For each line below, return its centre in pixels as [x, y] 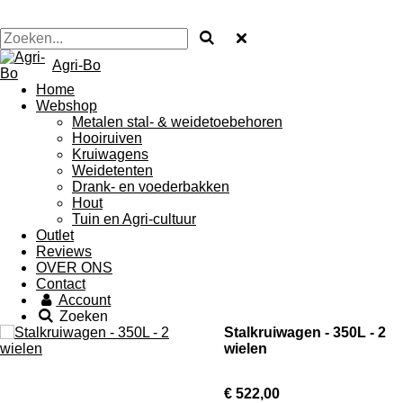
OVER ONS [74, 268]
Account [85, 300]
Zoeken [84, 316]
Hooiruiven [107, 138]
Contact [61, 284]
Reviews [64, 251]
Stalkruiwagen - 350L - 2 [305, 332]
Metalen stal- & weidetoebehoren [177, 122]
